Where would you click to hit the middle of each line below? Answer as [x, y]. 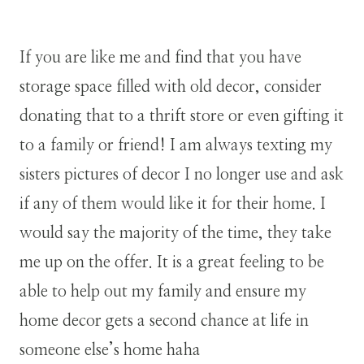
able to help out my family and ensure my [163, 291]
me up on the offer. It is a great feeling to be [172, 262]
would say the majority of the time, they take [175, 233]
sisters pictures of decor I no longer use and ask [182, 174]
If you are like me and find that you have [160, 57]
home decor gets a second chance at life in [164, 321]
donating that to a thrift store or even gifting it [182, 116]
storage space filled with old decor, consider [171, 87]
